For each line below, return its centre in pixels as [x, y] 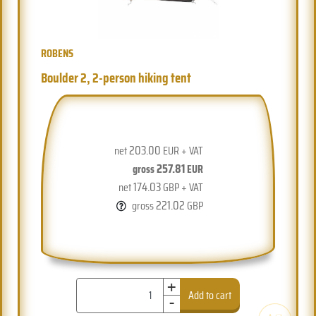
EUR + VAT [182, 150]
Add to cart [210, 295]
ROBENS [57, 53]
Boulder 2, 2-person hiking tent [116, 77]
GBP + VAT [182, 187]
